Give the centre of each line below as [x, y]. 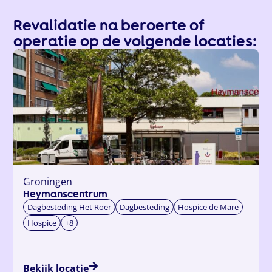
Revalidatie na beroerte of [109, 25]
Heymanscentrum [66, 194]
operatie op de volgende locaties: [135, 41]
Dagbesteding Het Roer [70, 207]
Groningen [48, 181]
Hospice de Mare [209, 207]
